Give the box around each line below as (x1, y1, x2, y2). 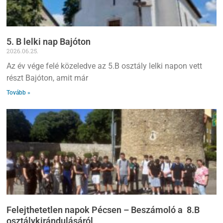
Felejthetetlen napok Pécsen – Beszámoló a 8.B (6, 205, 200, 216)
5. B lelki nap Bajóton (6, 36, 91, 47)
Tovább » (6, 89, 31, 96)
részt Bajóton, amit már (6, 73, 89, 83)
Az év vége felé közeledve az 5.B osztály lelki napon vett (6, 61, 203, 71)
